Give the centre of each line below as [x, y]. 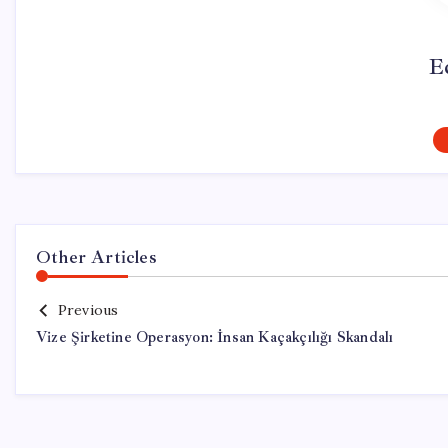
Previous [88, 310]
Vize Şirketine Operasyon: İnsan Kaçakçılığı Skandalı [215, 337]
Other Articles [96, 257]
